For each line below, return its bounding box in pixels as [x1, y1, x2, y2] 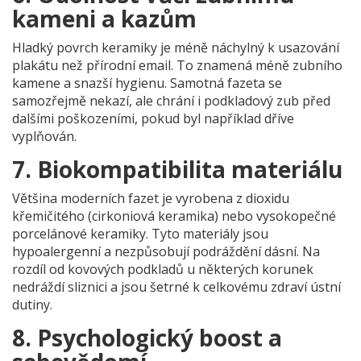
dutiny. [12, 296, 52, 314]
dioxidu [246, 189, 289, 208]
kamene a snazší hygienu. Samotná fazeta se [12, 74, 282, 93]
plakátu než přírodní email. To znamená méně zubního [12, 56, 342, 75]
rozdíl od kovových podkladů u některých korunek [12, 260, 313, 279]
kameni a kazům [12, 3, 197, 35]
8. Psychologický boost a [12, 322, 282, 354]
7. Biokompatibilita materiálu [12, 154, 342, 185]
